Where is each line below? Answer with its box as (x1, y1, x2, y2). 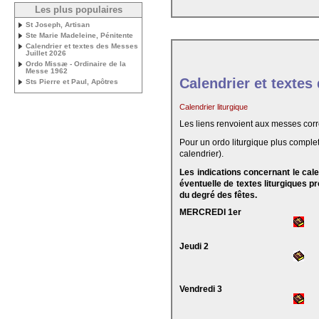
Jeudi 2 (179, 241, 209, 251)
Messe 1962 (26, 67, 68, 75)
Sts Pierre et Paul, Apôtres (26, 78, 118, 85)
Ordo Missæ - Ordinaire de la (26, 60, 126, 68)
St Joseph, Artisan (26, 21, 90, 28)
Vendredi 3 (179, 284, 222, 294)
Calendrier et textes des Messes (26, 42, 138, 50)
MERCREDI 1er (179, 207, 241, 217)
